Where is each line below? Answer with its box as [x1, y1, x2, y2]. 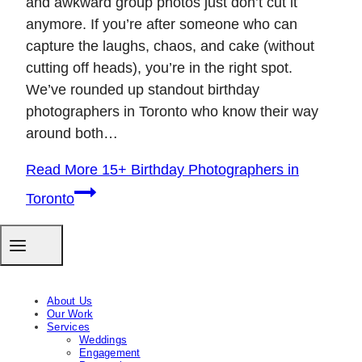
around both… [26, 125, 118, 141]
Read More [26, 162, 98, 178]
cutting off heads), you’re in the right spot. [26, 60, 293, 76]
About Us [47, 295, 93, 307]
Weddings [79, 334, 128, 346]
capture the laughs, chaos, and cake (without [26, 38, 314, 54]
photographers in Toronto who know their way [26, 103, 318, 120]
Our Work [47, 308, 94, 320]
